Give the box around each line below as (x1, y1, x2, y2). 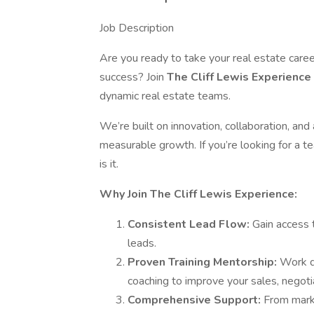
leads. (128, 235, 156, 251)
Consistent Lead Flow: (128, 217, 252, 232)
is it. (100, 156, 118, 172)
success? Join (100, 69, 167, 85)
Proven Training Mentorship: (128, 254, 280, 270)
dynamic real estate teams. (100, 88, 231, 104)
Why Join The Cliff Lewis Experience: (100, 186, 297, 202)
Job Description (100, 20, 174, 36)
